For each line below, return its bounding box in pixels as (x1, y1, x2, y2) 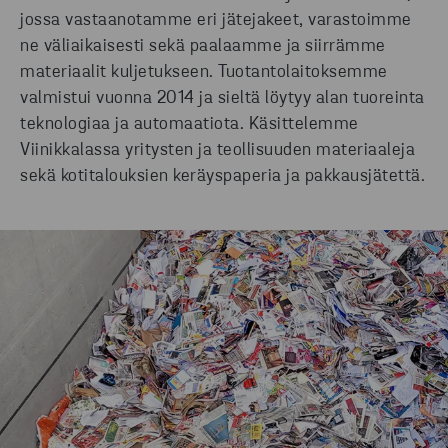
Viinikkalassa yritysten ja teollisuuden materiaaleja (20, 141, 415, 161)
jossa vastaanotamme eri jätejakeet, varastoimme (20, 11, 412, 31)
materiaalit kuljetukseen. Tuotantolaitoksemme (20, 63, 388, 83)
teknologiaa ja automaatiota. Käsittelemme (20, 115, 359, 135)
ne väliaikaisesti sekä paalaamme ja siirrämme (20, 37, 386, 57)
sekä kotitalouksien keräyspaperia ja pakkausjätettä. (20, 167, 425, 187)
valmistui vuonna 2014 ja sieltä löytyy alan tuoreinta (20, 89, 425, 109)
